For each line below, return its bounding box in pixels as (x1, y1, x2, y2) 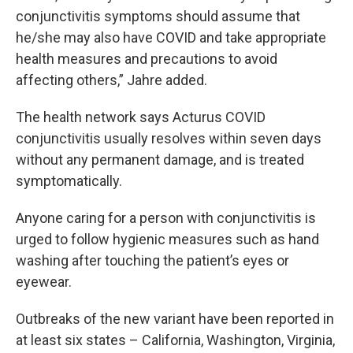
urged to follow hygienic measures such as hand (16, 231, 319, 248)
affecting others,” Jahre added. (16, 72, 207, 89)
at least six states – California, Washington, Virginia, (16, 332, 335, 349)
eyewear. (16, 273, 72, 291)
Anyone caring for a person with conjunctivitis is (16, 210, 316, 227)
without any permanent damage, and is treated (16, 151, 304, 169)
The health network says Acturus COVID (16, 109, 266, 126)
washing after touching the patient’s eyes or (16, 252, 289, 269)
